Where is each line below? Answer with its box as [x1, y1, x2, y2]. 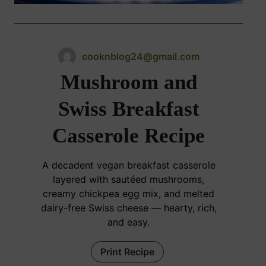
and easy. [107, 216, 150, 229]
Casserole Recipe [52, 124, 205, 148]
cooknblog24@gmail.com [81, 50, 199, 63]
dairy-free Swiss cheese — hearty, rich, [40, 202, 217, 214]
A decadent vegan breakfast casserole [42, 159, 216, 172]
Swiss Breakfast [58, 97, 199, 121]
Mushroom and [60, 71, 197, 94]
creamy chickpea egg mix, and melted [43, 188, 214, 200]
